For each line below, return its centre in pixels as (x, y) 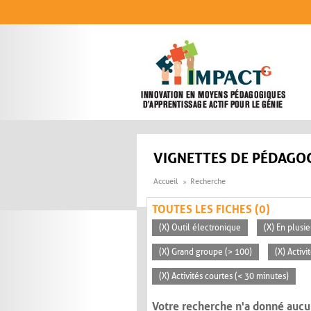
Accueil (166, 182)
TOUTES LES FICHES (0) (211, 210)
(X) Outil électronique (200, 228)
